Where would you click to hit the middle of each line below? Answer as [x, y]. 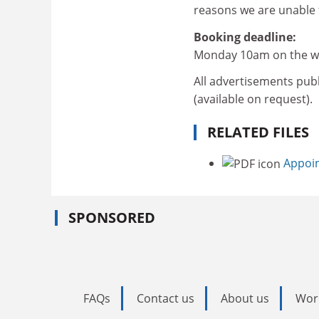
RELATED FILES [258, 132]
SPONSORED [112, 218]
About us [245, 299]
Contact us [166, 299]
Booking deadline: [245, 37]
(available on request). [253, 99]
